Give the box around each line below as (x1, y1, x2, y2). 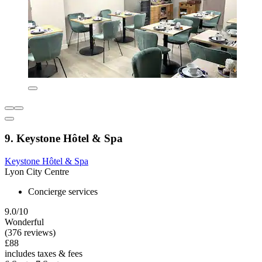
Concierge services (28, 186, 98, 196)
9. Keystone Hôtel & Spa (5, 132, 123, 145)
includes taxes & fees (5, 248, 82, 258)
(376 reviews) (5, 227, 56, 237)
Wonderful (5, 216, 44, 227)
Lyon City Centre (5, 166, 69, 177)
